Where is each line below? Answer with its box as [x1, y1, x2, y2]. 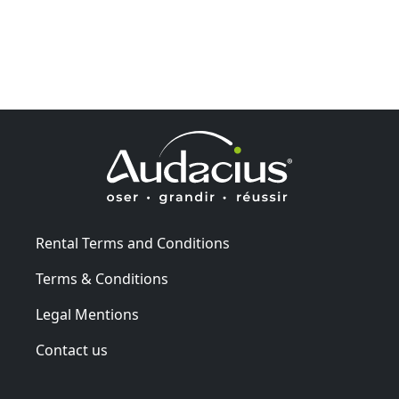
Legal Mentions [36, 305, 139, 325]
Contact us [36, 340, 108, 361]
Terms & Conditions [36, 269, 168, 289]
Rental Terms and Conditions [36, 233, 230, 254]
